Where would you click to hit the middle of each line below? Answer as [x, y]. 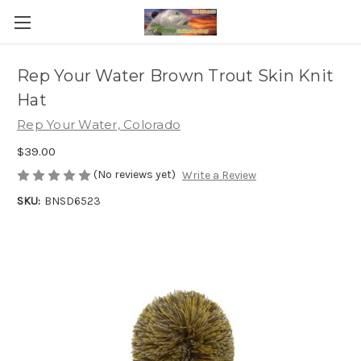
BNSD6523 [72, 201]
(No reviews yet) [135, 174]
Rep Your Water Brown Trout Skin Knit [175, 76]
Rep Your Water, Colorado [99, 124]
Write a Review [219, 176]
